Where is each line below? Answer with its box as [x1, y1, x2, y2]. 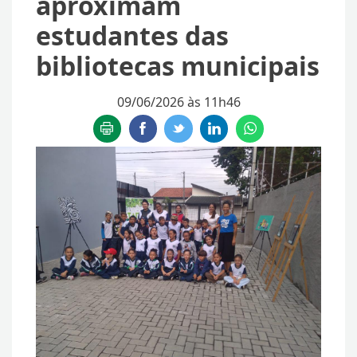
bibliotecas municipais [36, 49, 320, 84]
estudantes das [36, 18, 229, 53]
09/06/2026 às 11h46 [116, 93, 241, 112]
